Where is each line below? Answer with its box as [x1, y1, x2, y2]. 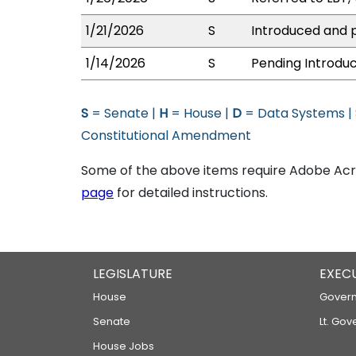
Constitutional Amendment [81, 126, 251, 145]
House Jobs [93, 339, 154, 353]
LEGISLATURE [93, 265, 172, 283]
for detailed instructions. [114, 184, 268, 202]
